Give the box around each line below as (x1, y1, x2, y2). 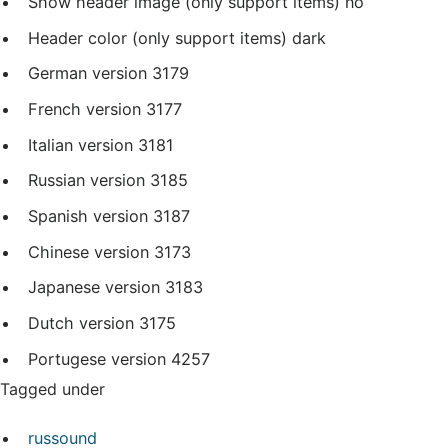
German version (28, 63, 147, 84)
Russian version (28, 170, 145, 191)
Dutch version (28, 312, 134, 333)
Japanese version (28, 277, 160, 298)
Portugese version (28, 348, 166, 369)
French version (28, 99, 141, 120)
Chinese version (28, 241, 149, 262)
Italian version (28, 134, 133, 155)
